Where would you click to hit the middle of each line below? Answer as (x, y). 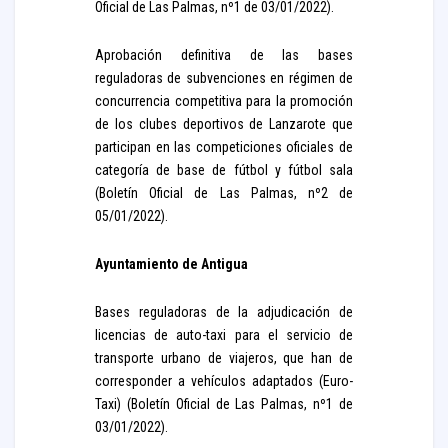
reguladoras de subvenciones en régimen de (224, 78)
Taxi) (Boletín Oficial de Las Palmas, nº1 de (224, 404)
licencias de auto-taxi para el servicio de (224, 335)
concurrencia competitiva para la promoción (224, 101)
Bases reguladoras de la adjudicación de (224, 312)
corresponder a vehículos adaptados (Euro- (224, 381)
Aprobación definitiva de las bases (224, 55)
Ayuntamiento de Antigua (171, 264)
